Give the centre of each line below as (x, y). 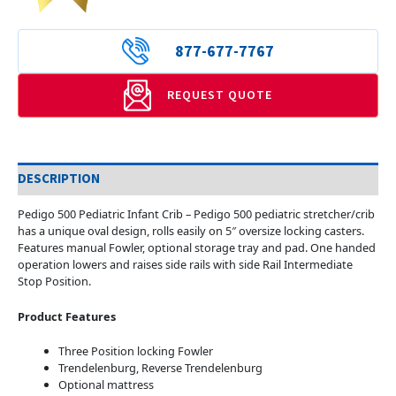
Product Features (67, 316)
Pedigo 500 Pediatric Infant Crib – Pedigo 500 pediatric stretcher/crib (196, 214)
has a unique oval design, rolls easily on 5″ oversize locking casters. (191, 231)
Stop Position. (54, 282)
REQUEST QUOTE (220, 95)
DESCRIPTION (59, 179)
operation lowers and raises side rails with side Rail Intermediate (185, 265)
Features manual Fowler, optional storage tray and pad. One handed (197, 248)
